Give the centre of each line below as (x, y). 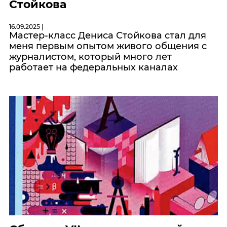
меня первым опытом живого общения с (108, 46)
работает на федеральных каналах (93, 67)
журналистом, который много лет (90, 56)
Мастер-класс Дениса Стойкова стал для (108, 35)
